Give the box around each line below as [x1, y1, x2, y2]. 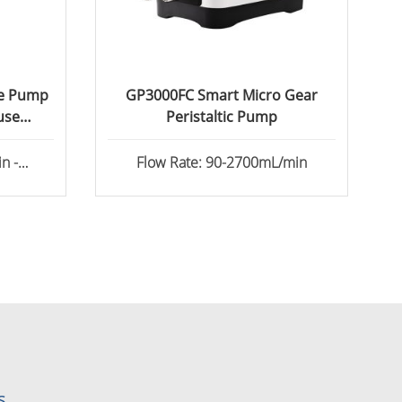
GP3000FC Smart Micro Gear [125, 85, 318, 106]
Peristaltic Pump [165, 107, 277, 127]
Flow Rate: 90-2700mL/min [135, 153, 307, 173]
